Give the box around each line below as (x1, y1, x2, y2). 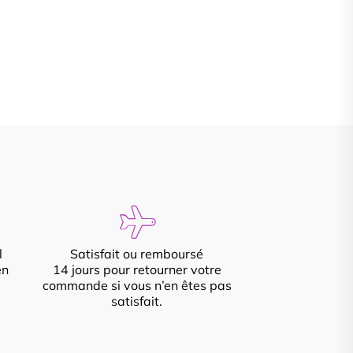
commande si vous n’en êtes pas (42, 277, 232, 293)
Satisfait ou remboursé (70, 246, 204, 262)
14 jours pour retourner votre (52, 262, 221, 277)
